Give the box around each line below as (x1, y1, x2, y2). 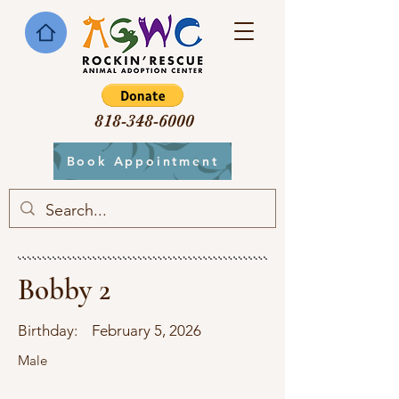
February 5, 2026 (92, 322, 201, 339)
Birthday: (18, 322, 77, 339)
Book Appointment (66, 153, 219, 169)
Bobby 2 (18, 273, 110, 307)
